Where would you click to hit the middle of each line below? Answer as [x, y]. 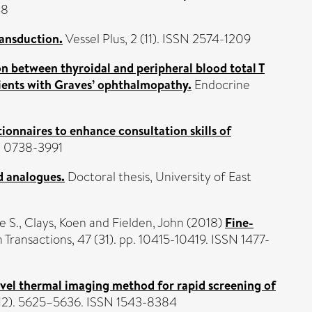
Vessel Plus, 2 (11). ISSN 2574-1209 [157, 39]
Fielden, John [148, 223]
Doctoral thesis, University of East [158, 177]
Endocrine [221, 85]
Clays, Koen [55, 223]
